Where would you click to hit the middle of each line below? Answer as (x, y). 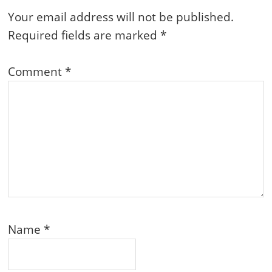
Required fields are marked (84, 36)
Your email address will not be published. (121, 17)
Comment (37, 72)
